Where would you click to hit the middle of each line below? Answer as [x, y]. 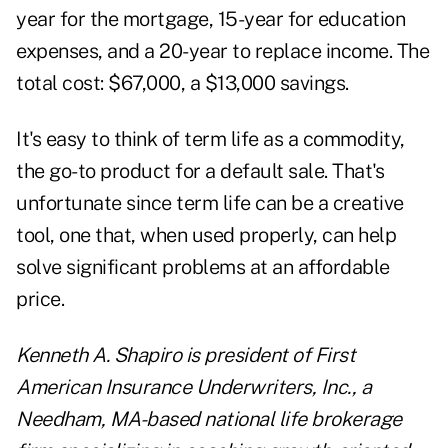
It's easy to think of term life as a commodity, [210, 139]
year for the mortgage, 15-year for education [210, 19]
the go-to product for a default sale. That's [200, 171]
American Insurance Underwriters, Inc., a [193, 387]
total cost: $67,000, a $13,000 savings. [182, 83]
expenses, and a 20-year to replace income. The [222, 51]
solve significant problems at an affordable [203, 267]
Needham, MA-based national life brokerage [209, 419]
